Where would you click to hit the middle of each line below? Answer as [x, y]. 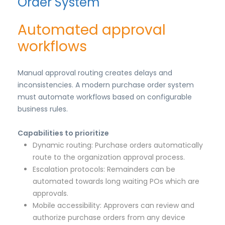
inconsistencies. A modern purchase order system [106, 85]
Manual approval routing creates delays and [95, 73]
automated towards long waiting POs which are [116, 182]
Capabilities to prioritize [63, 133]
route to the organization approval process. [109, 157]
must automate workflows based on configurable [105, 97]
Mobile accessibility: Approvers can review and [114, 206]
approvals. [50, 194]
